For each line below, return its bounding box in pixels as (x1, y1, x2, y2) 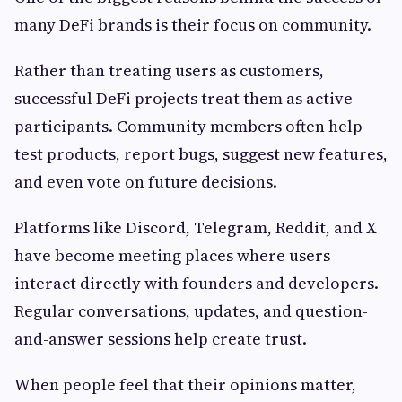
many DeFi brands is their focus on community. (14, 13, 371, 37)
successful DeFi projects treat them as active (14, 87, 353, 110)
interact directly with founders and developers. (14, 272, 379, 295)
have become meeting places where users (14, 244, 330, 267)
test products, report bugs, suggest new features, (14, 143, 388, 166)
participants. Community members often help (14, 115, 363, 138)
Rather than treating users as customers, (14, 59, 324, 83)
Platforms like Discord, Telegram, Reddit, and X (14, 216, 377, 240)
